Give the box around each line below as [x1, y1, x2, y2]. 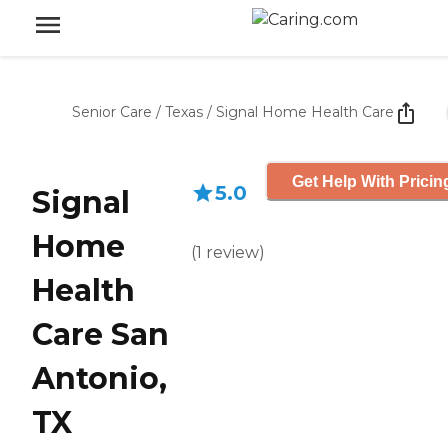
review [206, 243, 259, 262]
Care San [32, 316, 169, 354]
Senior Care [72, 103, 152, 121]
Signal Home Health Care [216, 103, 394, 121]
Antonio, [32, 360, 167, 398]
